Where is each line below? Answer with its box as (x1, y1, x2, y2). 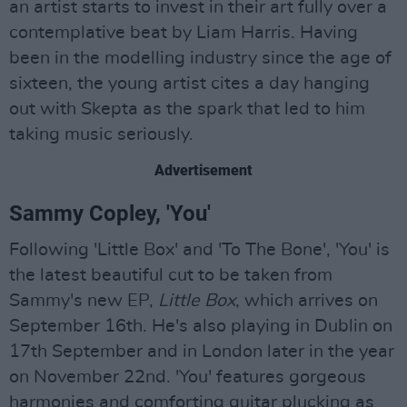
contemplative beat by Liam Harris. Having (9, 23, 358, 42)
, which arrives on (235, 291, 378, 310)
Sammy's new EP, (9, 291, 158, 310)
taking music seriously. (9, 124, 194, 144)
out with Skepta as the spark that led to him (9, 99, 365, 118)
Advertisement (154, 161, 253, 179)
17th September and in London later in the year (9, 342, 394, 361)
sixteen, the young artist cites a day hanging (9, 74, 370, 93)
